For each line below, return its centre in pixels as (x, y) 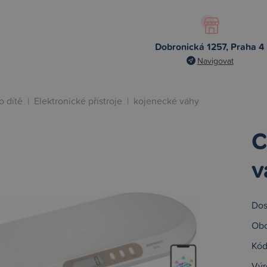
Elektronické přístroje (78, 101)
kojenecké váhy (166, 101)
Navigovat (215, 60)
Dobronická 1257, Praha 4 (210, 47)
